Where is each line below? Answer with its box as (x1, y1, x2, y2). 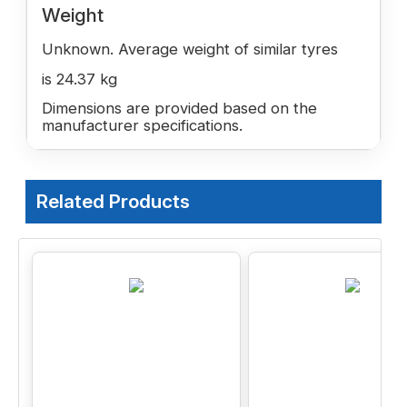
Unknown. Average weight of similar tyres (42, 39, 338, 58)
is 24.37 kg (42, 69, 117, 88)
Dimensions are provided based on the (42, 98, 317, 117)
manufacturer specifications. (42, 115, 243, 134)
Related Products (36, 189, 190, 213)
